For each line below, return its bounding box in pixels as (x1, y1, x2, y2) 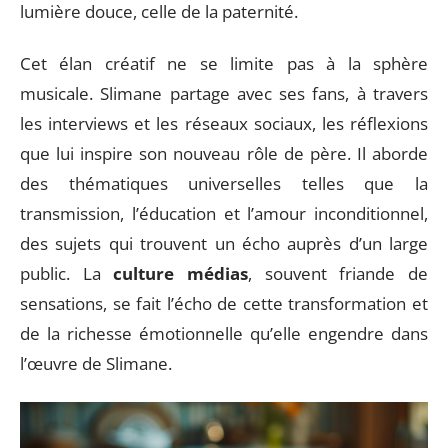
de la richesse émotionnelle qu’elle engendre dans (20, 322, 428, 345)
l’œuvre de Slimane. (20, 352, 172, 375)
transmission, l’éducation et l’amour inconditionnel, (20, 202, 428, 225)
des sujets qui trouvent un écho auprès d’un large (20, 232, 428, 255)
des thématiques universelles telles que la (20, 172, 428, 195)
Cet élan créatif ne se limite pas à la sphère (20, 52, 428, 75)
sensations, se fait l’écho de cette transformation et (20, 292, 428, 315)
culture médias (113, 262, 249, 285)
